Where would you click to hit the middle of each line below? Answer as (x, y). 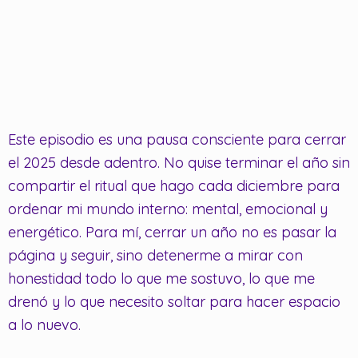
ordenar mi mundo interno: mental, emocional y (168, 209)
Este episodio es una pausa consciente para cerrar (177, 139)
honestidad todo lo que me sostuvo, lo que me (161, 278)
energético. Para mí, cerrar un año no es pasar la (172, 232)
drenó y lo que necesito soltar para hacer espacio (174, 301)
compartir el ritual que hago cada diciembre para (174, 185)
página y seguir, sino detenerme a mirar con (155, 255)
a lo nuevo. (44, 324)
